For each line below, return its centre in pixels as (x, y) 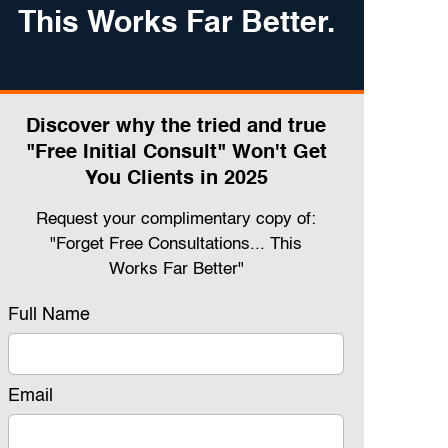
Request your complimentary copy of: (176, 219)
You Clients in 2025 (176, 178)
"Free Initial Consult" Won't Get (176, 152)
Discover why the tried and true (176, 126)
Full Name (49, 314)
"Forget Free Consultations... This (176, 244)
